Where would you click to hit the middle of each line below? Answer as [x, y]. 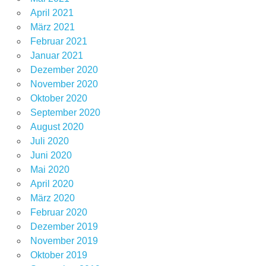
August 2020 [57, 127]
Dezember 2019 [64, 227]
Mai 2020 [50, 170]
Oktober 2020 [58, 99]
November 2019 [64, 241]
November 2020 [64, 84]
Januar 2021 [56, 56]
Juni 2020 [51, 156]
